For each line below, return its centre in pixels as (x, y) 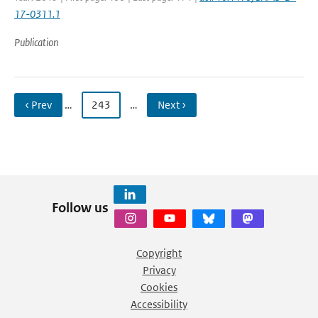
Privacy (159, 270)
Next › (172, 105)
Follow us (80, 207)
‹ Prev (38, 105)
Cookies (159, 287)
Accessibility (159, 304)
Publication (36, 42)
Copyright (159, 253)
